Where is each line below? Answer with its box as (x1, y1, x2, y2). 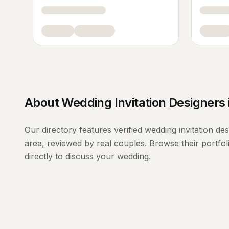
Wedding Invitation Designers (61, 95, 225, 110)
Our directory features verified (25, 125, 145, 135)
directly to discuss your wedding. (25, 151, 151, 162)
